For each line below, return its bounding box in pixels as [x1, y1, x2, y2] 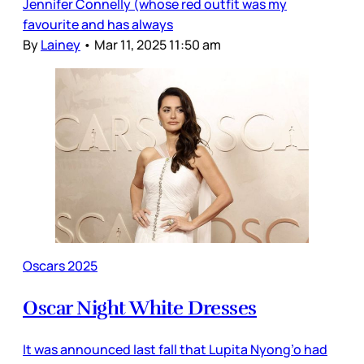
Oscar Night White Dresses [23, 295, 257, 320]
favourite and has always [23, 15, 173, 34]
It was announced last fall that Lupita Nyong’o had [23, 340, 327, 358]
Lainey [41, 36, 80, 54]
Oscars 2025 [23, 256, 97, 275]
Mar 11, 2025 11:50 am [94, 36, 221, 54]
